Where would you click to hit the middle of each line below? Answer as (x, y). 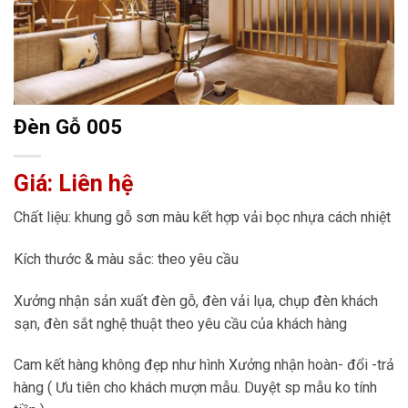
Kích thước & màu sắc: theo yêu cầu (126, 259)
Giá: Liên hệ (74, 184)
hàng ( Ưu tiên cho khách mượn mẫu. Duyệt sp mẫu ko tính (195, 388)
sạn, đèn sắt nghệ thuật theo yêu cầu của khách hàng (180, 323)
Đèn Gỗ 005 (68, 127)
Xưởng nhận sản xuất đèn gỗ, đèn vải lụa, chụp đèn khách (196, 301)
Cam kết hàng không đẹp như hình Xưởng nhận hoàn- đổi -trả (204, 365)
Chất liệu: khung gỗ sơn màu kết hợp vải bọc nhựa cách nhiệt (202, 217)
